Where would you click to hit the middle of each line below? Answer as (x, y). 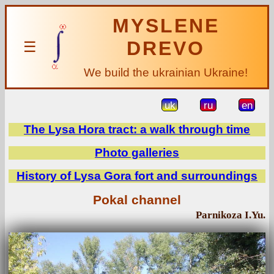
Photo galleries (137, 153)
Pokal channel (137, 200)
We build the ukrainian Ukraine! (166, 72)
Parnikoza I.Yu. (231, 215)
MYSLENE (166, 26)
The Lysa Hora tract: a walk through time (137, 129)
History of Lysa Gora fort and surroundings (137, 176)
